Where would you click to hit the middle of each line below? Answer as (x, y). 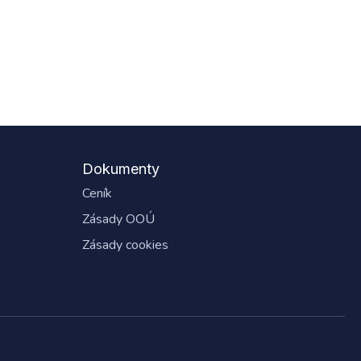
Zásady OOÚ (118, 220)
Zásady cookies (125, 245)
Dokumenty (121, 169)
